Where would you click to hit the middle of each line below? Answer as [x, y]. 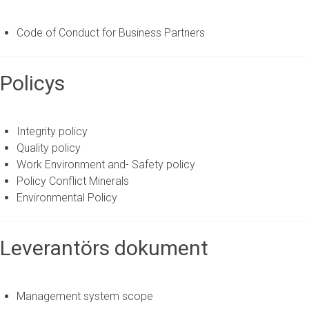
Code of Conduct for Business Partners [111, 33]
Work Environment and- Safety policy [106, 165]
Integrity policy [52, 131]
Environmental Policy [67, 198]
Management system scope [85, 296]
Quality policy [49, 148]
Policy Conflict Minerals [73, 181]
